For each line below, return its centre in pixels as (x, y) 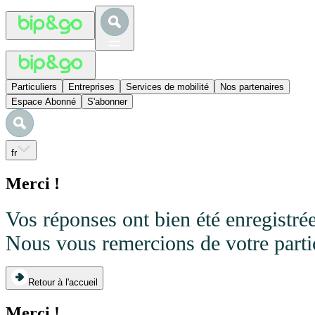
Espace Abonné (44, 102)
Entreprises (91, 87)
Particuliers (34, 87)
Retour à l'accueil (63, 282)
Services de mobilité (167, 87)
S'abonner (107, 102)
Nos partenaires (252, 87)
